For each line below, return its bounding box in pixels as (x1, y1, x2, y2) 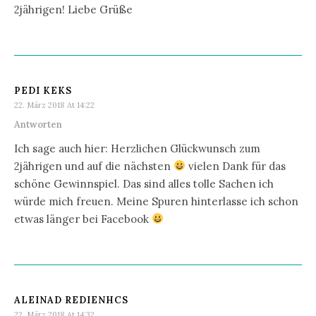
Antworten (14, 118, 62, 130)
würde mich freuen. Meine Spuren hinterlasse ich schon (14, 194, 298, 208)
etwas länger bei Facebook (14, 212, 152, 226)
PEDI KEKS (14, 84, 72, 97)
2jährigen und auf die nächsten (14, 159, 174, 173)
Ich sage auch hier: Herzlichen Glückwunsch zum (14, 141, 260, 155)
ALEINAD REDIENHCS (14, 293, 128, 306)
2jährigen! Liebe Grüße (14, 2, 133, 16)
